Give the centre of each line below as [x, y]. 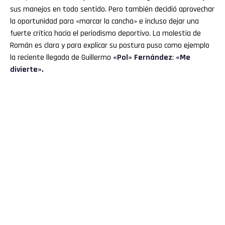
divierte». [27, 70]
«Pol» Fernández [143, 58]
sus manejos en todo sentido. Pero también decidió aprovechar [112, 10]
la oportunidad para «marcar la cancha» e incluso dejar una [104, 22]
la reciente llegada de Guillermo [62, 58]
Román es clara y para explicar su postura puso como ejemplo [110, 46]
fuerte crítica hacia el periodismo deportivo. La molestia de [105, 34]
